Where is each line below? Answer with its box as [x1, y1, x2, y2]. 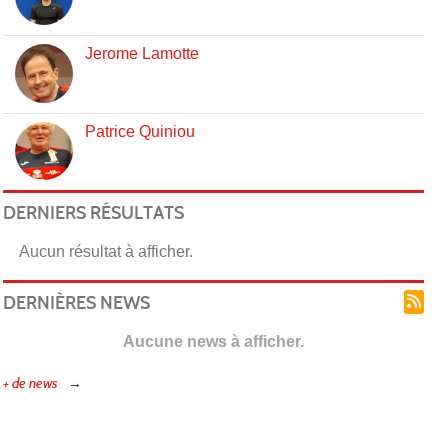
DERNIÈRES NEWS [2, 291, 150, 314]
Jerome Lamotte [84, 45, 199, 63]
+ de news [2, 374, 58, 392]
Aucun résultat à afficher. [18, 242, 193, 260]
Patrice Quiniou [84, 122, 195, 140]
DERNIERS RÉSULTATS [2, 201, 184, 224]
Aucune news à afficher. [122, 332, 304, 350]
